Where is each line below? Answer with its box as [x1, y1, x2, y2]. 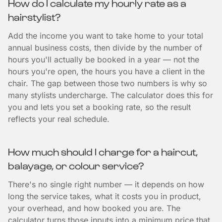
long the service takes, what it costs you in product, [8, 191, 201, 201]
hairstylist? [8, 11, 60, 23]
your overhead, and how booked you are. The [8, 203, 180, 213]
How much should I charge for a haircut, [8, 146, 198, 158]
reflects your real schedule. [8, 114, 110, 124]
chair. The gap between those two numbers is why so [8, 78, 207, 88]
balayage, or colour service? [8, 160, 144, 171]
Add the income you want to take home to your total [8, 31, 203, 41]
